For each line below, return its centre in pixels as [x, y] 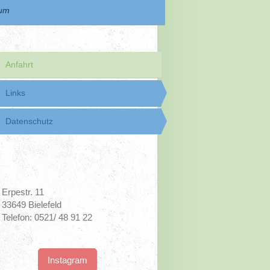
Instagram [68, 260]
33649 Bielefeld [32, 204]
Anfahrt [19, 65]
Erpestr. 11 [23, 192]
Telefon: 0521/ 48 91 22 [47, 217]
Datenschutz [29, 121]
